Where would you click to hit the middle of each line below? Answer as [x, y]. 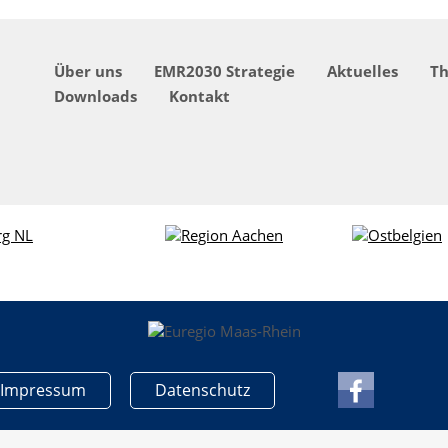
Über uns [87, 71]
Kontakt [199, 96]
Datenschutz [202, 390]
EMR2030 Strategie [224, 71]
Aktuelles [362, 71]
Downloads [95, 96]
